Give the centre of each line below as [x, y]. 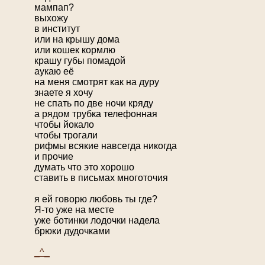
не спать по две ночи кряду [94, 104]
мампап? [54, 8]
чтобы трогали [66, 135]
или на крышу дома [77, 40]
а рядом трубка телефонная [96, 114]
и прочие [54, 157]
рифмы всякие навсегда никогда [106, 146]
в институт [57, 29]
